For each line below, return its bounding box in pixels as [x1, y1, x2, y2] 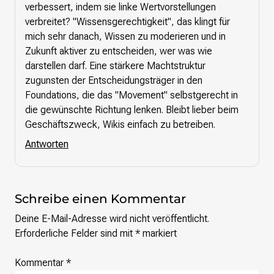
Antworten [25, 138, 68, 150]
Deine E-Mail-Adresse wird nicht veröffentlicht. [15, 213, 209, 225]
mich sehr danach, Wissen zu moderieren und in [25, 31, 226, 43]
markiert [140, 228, 177, 240]
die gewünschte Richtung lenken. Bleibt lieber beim [25, 104, 239, 116]
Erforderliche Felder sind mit [15, 228, 135, 240]
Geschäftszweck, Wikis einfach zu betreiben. [25, 119, 215, 131]
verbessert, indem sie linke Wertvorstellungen [25, 1, 216, 13]
